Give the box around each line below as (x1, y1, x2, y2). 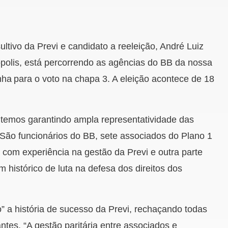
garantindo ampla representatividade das (25, 115, 194, 125)
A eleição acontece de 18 (112, 74, 214, 84)
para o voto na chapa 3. (14, 74, 112, 84)
